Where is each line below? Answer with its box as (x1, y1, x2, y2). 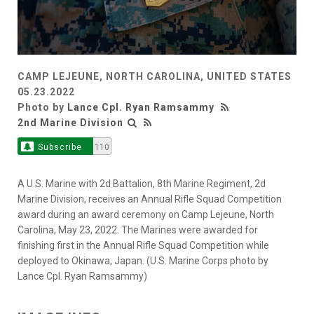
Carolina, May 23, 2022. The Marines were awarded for (18, 224, 258, 236)
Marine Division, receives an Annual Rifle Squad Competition (18, 193, 282, 205)
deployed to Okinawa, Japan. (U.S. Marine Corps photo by (18, 255, 268, 267)
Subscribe (37, 142, 82, 153)
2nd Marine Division (18, 117, 123, 129)
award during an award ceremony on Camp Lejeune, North (18, 209, 274, 221)
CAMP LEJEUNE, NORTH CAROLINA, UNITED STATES (18, 71, 292, 83)
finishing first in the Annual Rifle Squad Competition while (18, 240, 269, 252)
